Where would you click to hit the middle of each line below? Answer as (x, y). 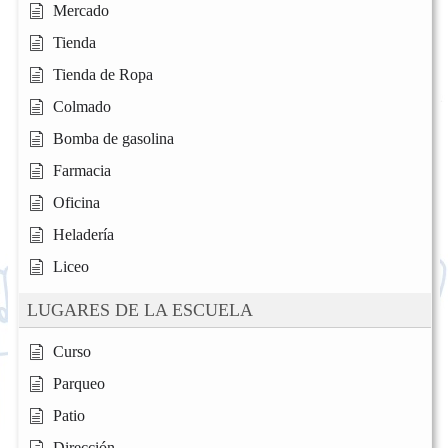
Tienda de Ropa (103, 75)
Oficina (76, 203)
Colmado (82, 107)
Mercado (81, 11)
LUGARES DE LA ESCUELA (140, 310)
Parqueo (79, 384)
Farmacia (82, 171)
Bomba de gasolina (113, 139)
